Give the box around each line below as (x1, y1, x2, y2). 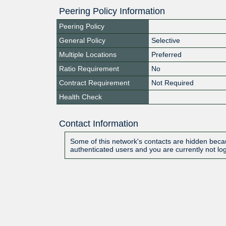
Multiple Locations (59, 50, 117, 59)
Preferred (151, 50, 182, 59)
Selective (151, 36, 181, 44)
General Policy (59, 36, 105, 44)
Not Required (151, 78, 194, 87)
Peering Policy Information (59, 6, 165, 16)
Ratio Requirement (59, 64, 119, 73)
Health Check (59, 92, 102, 101)
